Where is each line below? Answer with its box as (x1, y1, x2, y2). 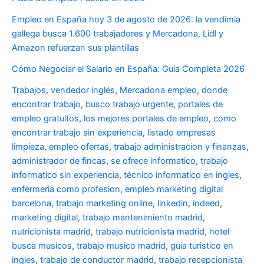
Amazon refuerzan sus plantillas (12, 42, 139, 53)
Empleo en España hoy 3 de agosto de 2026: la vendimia (12, 14, 240, 25)
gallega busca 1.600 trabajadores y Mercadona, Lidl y (12, 28, 223, 39)
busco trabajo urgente (85, 98, 173, 110)
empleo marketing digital (125, 183, 223, 194)
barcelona (12, 197, 51, 209)
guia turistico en (170, 240, 233, 251)
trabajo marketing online (56, 197, 153, 209)
